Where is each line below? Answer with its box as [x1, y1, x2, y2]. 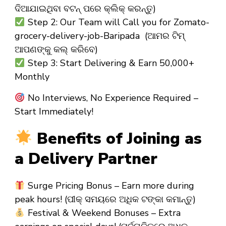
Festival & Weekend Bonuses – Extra [25, 207, 181, 219]
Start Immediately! [15, 105, 93, 118]
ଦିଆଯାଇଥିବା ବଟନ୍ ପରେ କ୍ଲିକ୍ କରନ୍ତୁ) [15, 3, 156, 15]
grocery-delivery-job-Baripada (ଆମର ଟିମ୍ [15, 30, 185, 42]
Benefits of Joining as [32, 128, 202, 150]
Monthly [15, 71, 49, 83]
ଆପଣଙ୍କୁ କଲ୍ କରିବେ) [15, 43, 98, 56]
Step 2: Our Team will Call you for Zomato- [25, 16, 209, 29]
